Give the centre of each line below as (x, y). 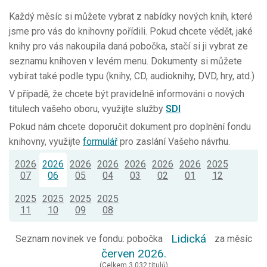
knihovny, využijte (46, 142)
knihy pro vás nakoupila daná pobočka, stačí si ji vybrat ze (128, 46)
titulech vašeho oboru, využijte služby (87, 109)
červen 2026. (133, 254)
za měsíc (232, 239)
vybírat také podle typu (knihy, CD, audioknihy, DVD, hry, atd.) (132, 76)
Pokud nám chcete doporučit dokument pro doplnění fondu (130, 127)
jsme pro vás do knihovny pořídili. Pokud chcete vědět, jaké (131, 32)
